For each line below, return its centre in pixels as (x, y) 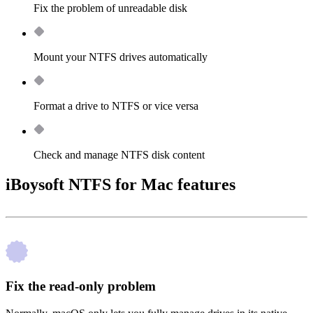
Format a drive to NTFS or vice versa (116, 106)
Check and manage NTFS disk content (119, 155)
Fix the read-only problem (81, 286)
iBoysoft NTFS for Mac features (121, 185)
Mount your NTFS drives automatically (121, 57)
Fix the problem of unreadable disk (110, 8)
